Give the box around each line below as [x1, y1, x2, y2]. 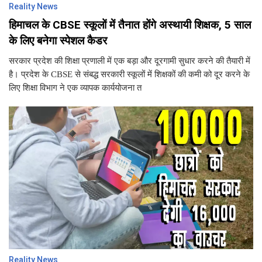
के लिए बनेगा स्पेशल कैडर [9, 34, 107, 47]
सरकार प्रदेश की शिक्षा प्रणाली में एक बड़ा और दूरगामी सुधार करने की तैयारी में [9, 56, 250, 65]
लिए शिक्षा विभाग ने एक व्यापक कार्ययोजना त [9, 83, 142, 92]
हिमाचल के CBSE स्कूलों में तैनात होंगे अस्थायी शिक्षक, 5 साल [9, 18, 251, 32]
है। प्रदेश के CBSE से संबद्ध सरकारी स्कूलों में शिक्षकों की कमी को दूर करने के [9, 70, 250, 79]
